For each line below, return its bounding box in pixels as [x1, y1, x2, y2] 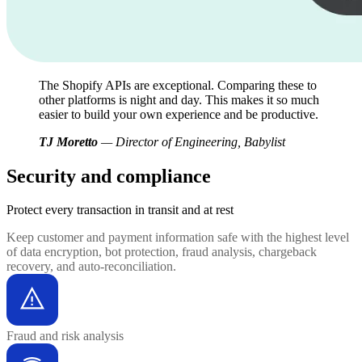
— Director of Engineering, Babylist [98, 134, 285, 149]
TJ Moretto [39, 134, 98, 149]
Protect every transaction [6, 203, 135, 217]
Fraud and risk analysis [6, 329, 124, 343]
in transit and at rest [135, 203, 234, 217]
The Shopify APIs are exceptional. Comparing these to [39, 78, 317, 92]
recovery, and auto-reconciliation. [6, 259, 176, 274]
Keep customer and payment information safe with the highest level [6, 230, 349, 245]
